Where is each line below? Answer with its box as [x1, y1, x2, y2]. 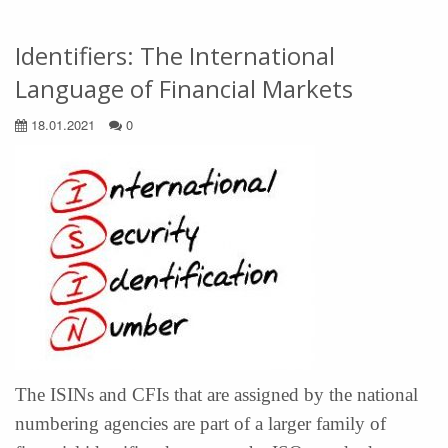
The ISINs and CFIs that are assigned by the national [15, 384, 418, 405]
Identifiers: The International [15, 39, 335, 72]
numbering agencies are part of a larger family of [15, 413, 386, 434]
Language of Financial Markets [15, 72, 353, 105]
